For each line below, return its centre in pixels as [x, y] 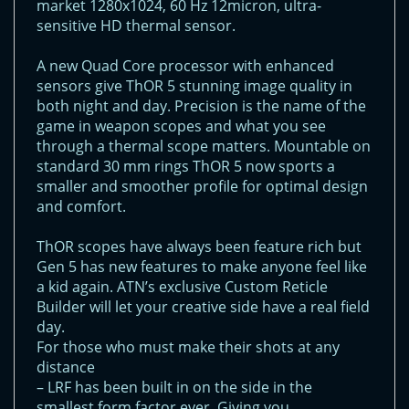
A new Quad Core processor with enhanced [185, 66]
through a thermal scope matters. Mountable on [204, 147]
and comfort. [81, 207]
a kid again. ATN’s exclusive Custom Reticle [182, 287]
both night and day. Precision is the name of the [201, 106]
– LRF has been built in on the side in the [174, 388]
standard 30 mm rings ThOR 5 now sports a [186, 167]
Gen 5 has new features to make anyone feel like [202, 267]
